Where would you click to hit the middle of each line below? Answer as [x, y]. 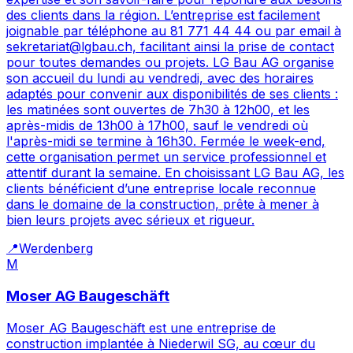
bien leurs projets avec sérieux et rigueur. [130, 220]
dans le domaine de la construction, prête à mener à [163, 204]
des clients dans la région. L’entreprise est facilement [163, 15]
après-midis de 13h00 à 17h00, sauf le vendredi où [157, 126]
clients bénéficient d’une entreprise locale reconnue [161, 189]
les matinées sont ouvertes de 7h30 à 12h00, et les [158, 110]
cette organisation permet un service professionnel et [166, 157]
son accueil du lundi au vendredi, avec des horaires [160, 78]
